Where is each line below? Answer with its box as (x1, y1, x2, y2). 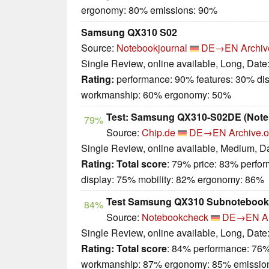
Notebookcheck (142, 210, 208, 225)
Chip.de (142, 125, 175, 140)
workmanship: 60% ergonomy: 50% (81, 88, 231, 102)
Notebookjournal (116, 41, 187, 55)
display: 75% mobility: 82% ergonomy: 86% (81, 172, 264, 187)
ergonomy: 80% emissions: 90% (81, 3, 217, 17)
